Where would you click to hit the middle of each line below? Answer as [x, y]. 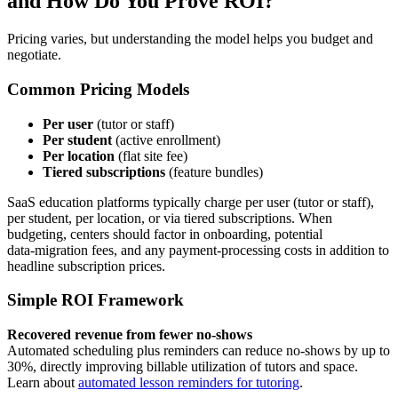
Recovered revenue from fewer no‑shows [130, 334]
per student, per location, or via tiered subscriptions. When [170, 218]
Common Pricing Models [98, 89]
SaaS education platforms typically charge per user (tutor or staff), [191, 202]
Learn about [43, 382]
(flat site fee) [151, 155]
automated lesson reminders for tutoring [189, 382]
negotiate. [34, 55]
